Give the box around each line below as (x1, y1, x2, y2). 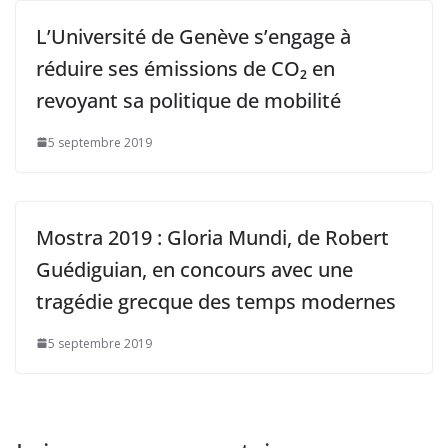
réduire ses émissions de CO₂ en (36, 54, 335, 82)
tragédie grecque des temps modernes (36, 287, 396, 315)
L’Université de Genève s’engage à (36, 22, 351, 50)
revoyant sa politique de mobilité (36, 86, 341, 114)
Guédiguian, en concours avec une (36, 255, 353, 283)
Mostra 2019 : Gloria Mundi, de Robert (36, 223, 389, 251)
